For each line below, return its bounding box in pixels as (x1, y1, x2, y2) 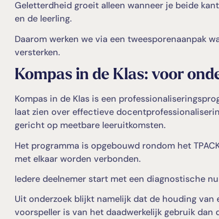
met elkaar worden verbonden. (15, 153, 141, 165)
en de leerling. (15, 13, 72, 25)
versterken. (15, 46, 60, 58)
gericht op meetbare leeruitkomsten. (15, 119, 166, 131)
